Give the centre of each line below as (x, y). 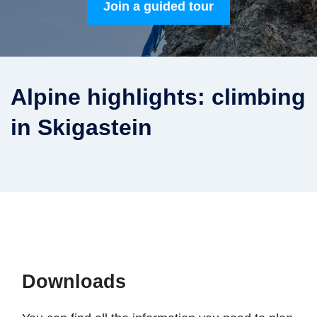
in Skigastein (81, 128)
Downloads (74, 281)
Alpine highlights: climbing (158, 97)
